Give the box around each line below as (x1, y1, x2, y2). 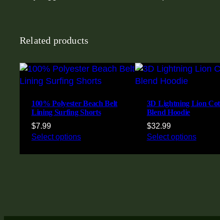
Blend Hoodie (146, 108, 190, 116)
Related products (20, 34, 89, 46)
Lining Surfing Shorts (31, 108, 101, 116)
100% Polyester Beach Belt (31, 99, 117, 108)
